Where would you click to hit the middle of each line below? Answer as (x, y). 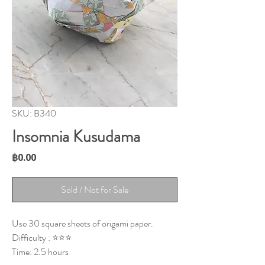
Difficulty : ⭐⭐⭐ (42, 238)
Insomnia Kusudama (76, 137)
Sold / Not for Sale (95, 190)
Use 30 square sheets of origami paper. (83, 224)
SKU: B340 (34, 114)
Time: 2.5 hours (40, 252)
